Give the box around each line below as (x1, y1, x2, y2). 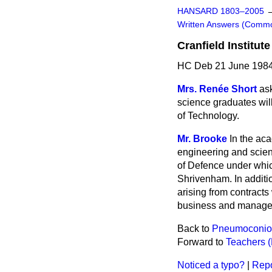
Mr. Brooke (177, 134, 227, 144)
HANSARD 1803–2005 (177, 7, 264, 16)
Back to (177, 223, 212, 234)
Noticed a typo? (177, 260, 245, 270)
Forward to (177, 237, 226, 247)
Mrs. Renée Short (177, 84, 257, 94)
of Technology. (177, 110, 239, 121)
